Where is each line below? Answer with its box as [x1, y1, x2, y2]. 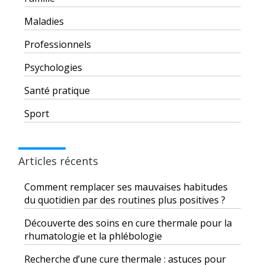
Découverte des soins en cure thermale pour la [24, 216, 232, 230]
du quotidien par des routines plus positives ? [24, 193, 225, 207]
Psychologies [24, 61, 82, 75]
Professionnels [24, 38, 91, 51]
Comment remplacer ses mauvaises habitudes [24, 180, 228, 194]
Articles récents [18, 154, 98, 169]
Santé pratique [24, 84, 90, 98]
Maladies [24, 15, 64, 28]
